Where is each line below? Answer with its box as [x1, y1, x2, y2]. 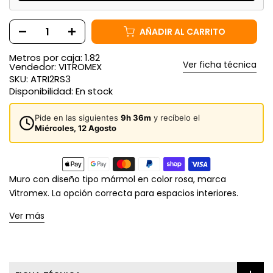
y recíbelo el [151, 113, 200, 123]
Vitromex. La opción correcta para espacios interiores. [9, 187, 238, 200]
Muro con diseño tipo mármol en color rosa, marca [9, 173, 226, 186]
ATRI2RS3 [30, 73, 71, 86]
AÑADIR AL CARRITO [139, 9, 225, 22]
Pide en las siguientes [35, 113, 121, 123]
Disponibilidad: [9, 85, 76, 98]
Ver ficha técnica [183, 58, 257, 71]
